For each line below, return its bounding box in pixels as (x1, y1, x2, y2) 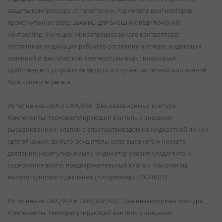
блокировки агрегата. (7, 77, 74, 86)
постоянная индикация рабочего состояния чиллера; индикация (7, 42, 202, 50)
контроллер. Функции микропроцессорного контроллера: (7, 30, 179, 38)
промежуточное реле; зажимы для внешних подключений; (7, 18, 181, 26)
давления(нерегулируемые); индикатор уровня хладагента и (7, 149, 191, 157)
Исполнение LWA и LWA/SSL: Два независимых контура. (7, 101, 177, 110)
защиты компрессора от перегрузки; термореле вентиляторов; (7, 6, 194, 14)
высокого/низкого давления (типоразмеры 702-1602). (7, 172, 170, 181)
